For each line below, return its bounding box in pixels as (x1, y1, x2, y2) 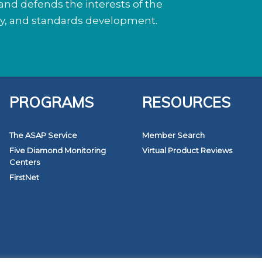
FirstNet (9, 173, 39, 182)
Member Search (142, 130, 205, 140)
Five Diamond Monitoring (9, 146, 106, 156)
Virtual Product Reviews (142, 146, 232, 156)
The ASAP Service (9, 130, 77, 140)
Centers (9, 157, 40, 167)
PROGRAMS (9, 93, 94, 112)
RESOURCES (142, 93, 230, 112)
